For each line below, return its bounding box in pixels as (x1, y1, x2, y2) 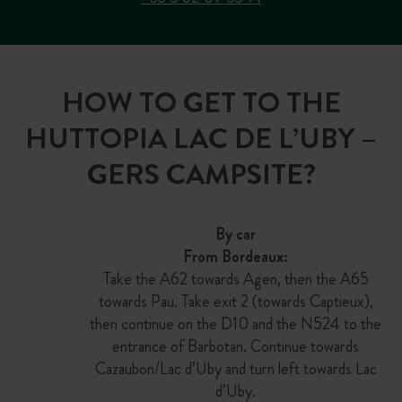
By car (215, 223, 257, 246)
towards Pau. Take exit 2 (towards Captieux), (98, 290, 373, 313)
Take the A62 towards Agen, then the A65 (102, 267, 369, 291)
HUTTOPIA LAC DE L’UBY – (25, 118, 377, 159)
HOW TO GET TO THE (61, 82, 341, 123)
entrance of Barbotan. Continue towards (112, 335, 360, 358)
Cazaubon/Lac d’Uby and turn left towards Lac (94, 357, 377, 380)
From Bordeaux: (183, 245, 289, 268)
